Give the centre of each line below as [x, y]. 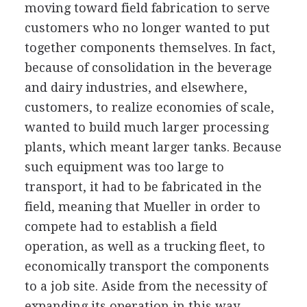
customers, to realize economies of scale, [149, 107]
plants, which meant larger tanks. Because [153, 147]
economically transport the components [147, 266]
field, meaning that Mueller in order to [142, 206]
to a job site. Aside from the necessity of [145, 286]
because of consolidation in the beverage [148, 67]
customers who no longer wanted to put [147, 27]
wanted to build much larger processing [146, 127]
